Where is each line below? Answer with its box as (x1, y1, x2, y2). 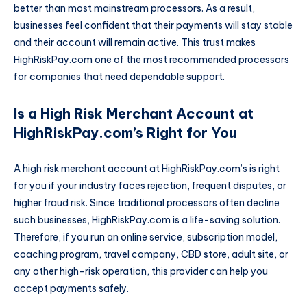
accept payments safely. (14, 282, 129, 295)
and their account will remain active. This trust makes (14, 36, 256, 49)
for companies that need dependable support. (14, 71, 225, 84)
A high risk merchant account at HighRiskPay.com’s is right (14, 162, 280, 175)
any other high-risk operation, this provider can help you (14, 265, 268, 278)
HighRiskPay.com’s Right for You (14, 124, 236, 142)
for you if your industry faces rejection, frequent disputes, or (14, 180, 286, 193)
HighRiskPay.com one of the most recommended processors (14, 53, 289, 66)
